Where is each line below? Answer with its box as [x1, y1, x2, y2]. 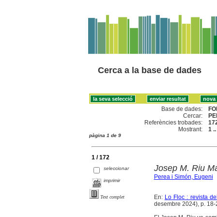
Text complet [100, 194, 124, 200]
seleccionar [104, 165, 129, 171]
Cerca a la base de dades [98, 65, 201, 75]
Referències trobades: [144, 119, 203, 126]
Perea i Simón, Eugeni [154, 173, 213, 180]
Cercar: [183, 112, 203, 119]
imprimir [104, 177, 121, 183]
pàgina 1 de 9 [89, 132, 121, 138]
